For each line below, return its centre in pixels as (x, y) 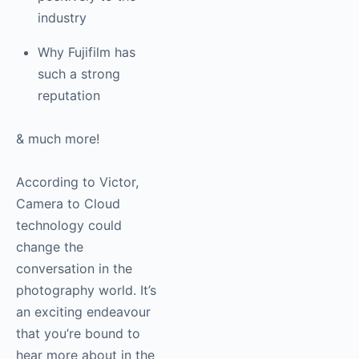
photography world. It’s (86, 312)
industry (62, 40)
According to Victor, (77, 204)
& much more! (58, 161)
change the (50, 269)
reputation (69, 117)
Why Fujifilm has (87, 74)
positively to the (87, 18)
